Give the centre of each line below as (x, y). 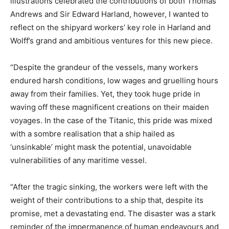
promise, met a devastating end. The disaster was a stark (113, 214)
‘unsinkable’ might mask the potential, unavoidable (101, 147)
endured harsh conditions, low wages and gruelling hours (114, 81)
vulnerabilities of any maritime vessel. (78, 161)
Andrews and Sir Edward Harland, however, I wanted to (109, 14)
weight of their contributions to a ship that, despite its (107, 200)
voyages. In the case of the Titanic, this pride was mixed (111, 121)
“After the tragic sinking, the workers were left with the (109, 187)
